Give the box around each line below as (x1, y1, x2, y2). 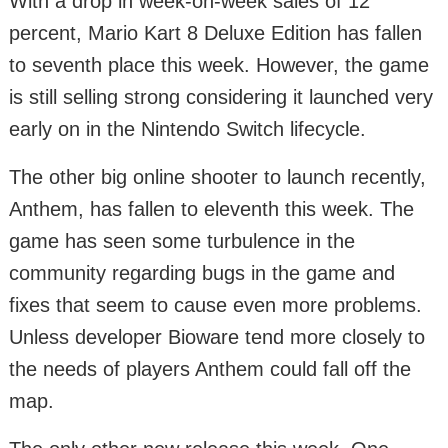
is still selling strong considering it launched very (9, 86, 433, 108)
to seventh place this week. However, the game (9, 54, 429, 76)
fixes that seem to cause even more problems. (9, 294, 422, 316)
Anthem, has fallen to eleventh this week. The (9, 198, 414, 220)
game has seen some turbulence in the (9, 230, 355, 252)
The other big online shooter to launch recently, (9, 166, 426, 188)
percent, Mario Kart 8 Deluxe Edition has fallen (9, 22, 422, 44)
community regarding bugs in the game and (9, 262, 395, 284)
